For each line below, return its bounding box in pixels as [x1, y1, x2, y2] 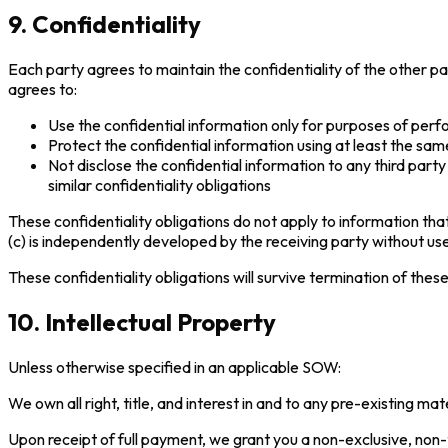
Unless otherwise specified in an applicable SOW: [8, 357, 341, 377]
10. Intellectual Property [8, 307, 276, 338]
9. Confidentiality [8, 9, 201, 40]
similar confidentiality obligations [48, 175, 271, 196]
